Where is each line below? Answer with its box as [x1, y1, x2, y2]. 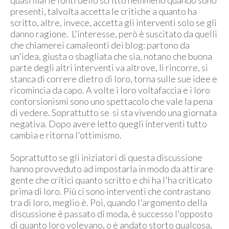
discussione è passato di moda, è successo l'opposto [10, 208, 213, 219]
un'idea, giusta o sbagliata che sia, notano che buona [10, 51, 212, 62]
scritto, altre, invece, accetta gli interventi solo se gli [10, 17, 217, 28]
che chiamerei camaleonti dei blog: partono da [10, 39, 190, 51]
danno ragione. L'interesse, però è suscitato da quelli [10, 28, 217, 39]
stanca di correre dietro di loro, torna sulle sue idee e [10, 73, 217, 84]
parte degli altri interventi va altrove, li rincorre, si [10, 62, 208, 73]
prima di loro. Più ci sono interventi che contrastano [10, 186, 211, 197]
